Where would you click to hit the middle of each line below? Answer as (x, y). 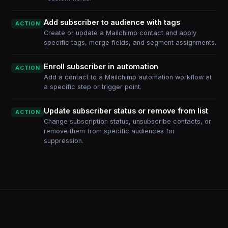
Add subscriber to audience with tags (112, 22)
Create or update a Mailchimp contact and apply (120, 33)
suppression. (64, 141)
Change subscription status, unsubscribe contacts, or (128, 121)
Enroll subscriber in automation (101, 66)
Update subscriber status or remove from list (126, 111)
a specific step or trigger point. (93, 87)
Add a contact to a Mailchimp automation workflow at (128, 77)
